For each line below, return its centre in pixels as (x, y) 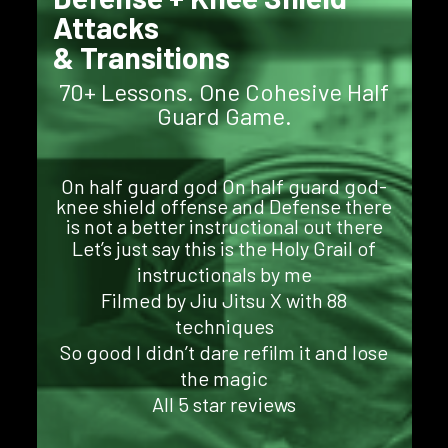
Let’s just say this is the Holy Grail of (224, 248)
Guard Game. (224, 115)
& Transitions (141, 57)
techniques (224, 326)
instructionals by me (224, 274)
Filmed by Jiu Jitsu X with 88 (224, 300)
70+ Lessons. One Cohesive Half (224, 91)
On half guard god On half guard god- (224, 186)
